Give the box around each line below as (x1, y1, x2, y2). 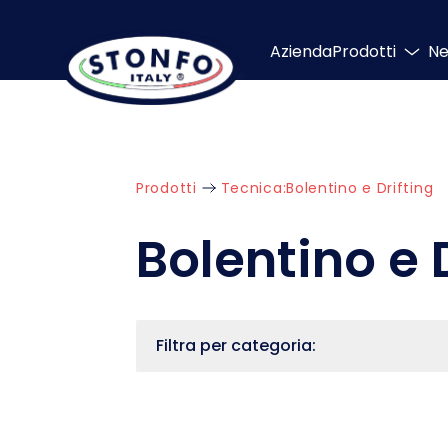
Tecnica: (220, 178, 287, 198)
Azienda (270, 40, 332, 63)
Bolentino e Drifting (286, 178, 434, 198)
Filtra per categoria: (156, 334, 316, 357)
